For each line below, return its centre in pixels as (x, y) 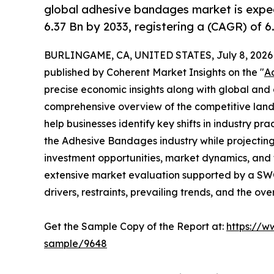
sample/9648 (76, 244)
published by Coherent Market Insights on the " (154, 72)
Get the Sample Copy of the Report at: (135, 227)
